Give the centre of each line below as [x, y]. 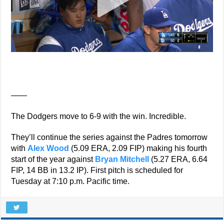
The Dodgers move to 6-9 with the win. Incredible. [99, 116]
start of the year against [53, 159]
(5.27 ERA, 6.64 [178, 159]
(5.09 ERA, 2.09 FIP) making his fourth [138, 148]
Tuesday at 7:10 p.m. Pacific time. [70, 181]
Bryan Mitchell [122, 159]
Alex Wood [48, 148]
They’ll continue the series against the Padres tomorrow [109, 137]
